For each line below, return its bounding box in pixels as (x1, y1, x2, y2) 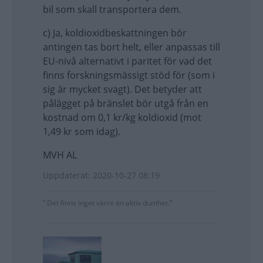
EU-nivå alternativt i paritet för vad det (43, 55, 212, 68)
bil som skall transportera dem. (43, 3, 181, 16)
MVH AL (43, 149, 77, 161)
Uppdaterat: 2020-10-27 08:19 (43, 170, 160, 181)
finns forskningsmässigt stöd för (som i (43, 69, 215, 82)
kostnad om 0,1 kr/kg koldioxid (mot (43, 111, 201, 124)
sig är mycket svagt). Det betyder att (43, 83, 202, 96)
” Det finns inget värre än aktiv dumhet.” (43, 198, 172, 208)
